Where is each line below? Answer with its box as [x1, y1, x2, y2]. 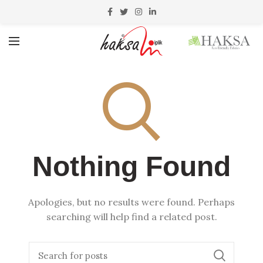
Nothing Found [32, 151, 231, 182]
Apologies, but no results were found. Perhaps [28, 196, 235, 208]
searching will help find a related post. [46, 211, 217, 222]
